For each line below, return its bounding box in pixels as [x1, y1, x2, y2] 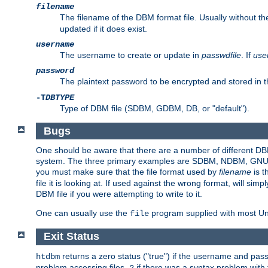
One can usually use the [36, 208, 130, 218]
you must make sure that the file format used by [36, 167, 219, 177]
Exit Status [43, 230, 99, 243]
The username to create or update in [60, 50, 202, 60]
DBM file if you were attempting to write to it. [36, 189, 202, 199]
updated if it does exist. [60, 24, 147, 34]
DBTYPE [45, 93, 74, 103]
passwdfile [202, 50, 241, 60]
